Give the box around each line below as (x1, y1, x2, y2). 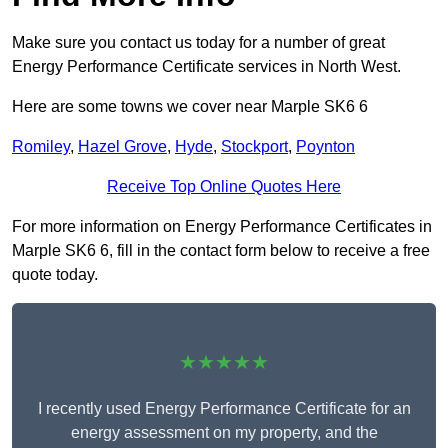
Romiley (12, 138, 70, 156)
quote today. (12, 266, 98, 284)
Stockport (221, 138, 288, 156)
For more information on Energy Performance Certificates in (12, 218, 432, 236)
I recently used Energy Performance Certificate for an (37, 400, 411, 418)
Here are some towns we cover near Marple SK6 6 (12, 98, 368, 116)
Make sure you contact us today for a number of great (12, 34, 385, 52)
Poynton (296, 138, 355, 156)
